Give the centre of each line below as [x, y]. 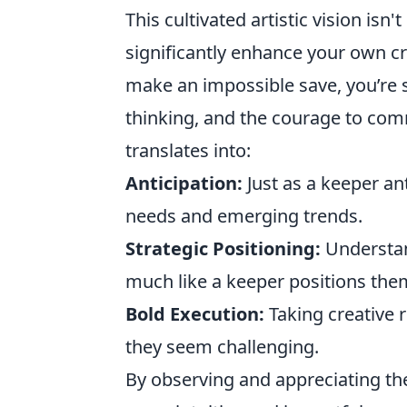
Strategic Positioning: [223, 248]
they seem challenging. [222, 347]
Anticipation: [184, 183]
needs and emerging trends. [244, 216]
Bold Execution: [195, 314]
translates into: [188, 150]
